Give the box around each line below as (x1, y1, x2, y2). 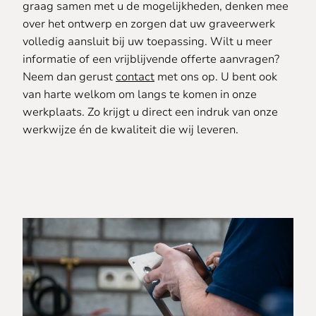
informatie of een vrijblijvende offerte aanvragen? (23, 51, 279, 67)
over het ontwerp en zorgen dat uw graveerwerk (23, 16, 275, 32)
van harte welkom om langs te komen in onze (23, 87, 257, 102)
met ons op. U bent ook (154, 69, 277, 85)
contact (116, 69, 154, 85)
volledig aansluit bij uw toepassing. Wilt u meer (23, 34, 272, 49)
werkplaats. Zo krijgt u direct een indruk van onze (23, 104, 278, 120)
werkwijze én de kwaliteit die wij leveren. (23, 122, 238, 138)
